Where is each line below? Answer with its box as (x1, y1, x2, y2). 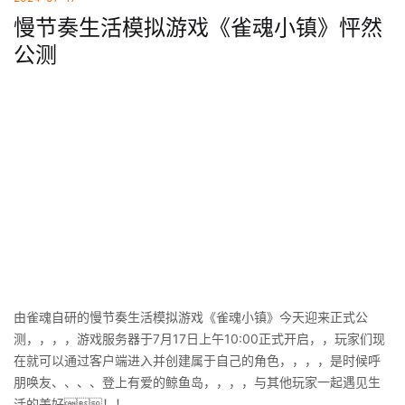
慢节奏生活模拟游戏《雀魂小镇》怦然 (14, 14, 382, 41)
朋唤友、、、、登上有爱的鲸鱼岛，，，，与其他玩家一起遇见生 (14, 373, 381, 390)
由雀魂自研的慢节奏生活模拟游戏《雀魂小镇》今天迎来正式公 (14, 308, 368, 325)
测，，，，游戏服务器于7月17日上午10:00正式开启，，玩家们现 (14, 330, 385, 346)
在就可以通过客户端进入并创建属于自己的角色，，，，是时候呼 (14, 352, 381, 368)
